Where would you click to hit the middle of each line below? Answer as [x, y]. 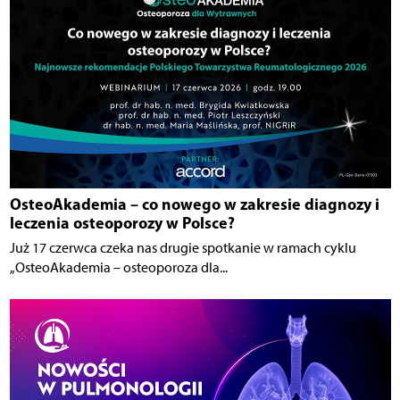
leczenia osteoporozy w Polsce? [122, 222]
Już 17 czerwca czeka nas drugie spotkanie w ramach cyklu [183, 247]
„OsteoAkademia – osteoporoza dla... [118, 267]
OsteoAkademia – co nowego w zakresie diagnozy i [194, 204]
